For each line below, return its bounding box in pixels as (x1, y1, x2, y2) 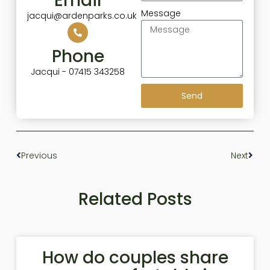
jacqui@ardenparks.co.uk (27, 10, 137, 22)
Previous (20, 149, 57, 162)
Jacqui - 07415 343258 (31, 66, 125, 78)
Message (141, 7, 181, 19)
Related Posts (78, 187, 192, 212)
